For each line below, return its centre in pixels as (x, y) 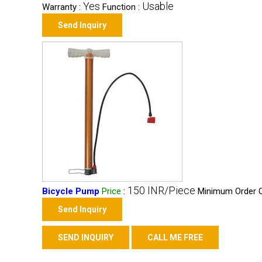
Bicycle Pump (71, 191)
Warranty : (63, 7)
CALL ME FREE (175, 237)
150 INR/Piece (161, 190)
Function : (122, 7)
